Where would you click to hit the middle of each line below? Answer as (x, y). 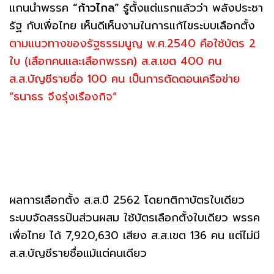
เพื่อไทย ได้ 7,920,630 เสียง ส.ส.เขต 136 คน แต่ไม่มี (135, 235)
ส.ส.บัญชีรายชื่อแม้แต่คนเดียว (78, 253)
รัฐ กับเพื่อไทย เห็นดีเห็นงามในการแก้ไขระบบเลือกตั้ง (132, 25)
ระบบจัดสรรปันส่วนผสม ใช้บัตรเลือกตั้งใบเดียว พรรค (135, 217)
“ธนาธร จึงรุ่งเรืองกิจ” (63, 96)
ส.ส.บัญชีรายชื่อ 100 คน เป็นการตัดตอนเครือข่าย (124, 79)
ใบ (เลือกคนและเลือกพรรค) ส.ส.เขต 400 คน (115, 61)
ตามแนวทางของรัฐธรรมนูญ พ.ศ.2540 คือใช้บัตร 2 (132, 43)
